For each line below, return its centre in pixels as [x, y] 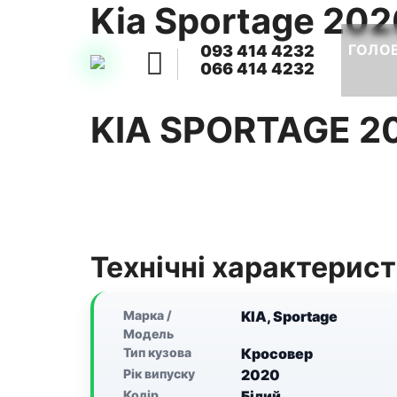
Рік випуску [159, 374]
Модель [148, 334]
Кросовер [277, 354]
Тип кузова [157, 352]
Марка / [148, 315]
